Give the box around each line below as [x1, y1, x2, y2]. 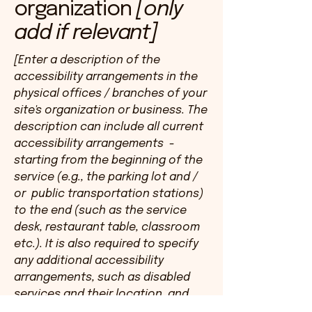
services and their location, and [14, 288, 189, 300]
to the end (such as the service [14, 205, 187, 217]
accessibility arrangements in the [14, 71, 198, 83]
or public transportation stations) [14, 188, 203, 200]
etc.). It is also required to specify [14, 238, 198, 250]
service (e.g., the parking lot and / [14, 171, 198, 183]
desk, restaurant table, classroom [14, 221, 200, 233]
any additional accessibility [14, 255, 164, 267]
